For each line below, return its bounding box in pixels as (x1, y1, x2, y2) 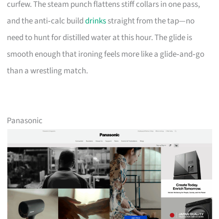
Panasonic (7, 114, 43, 127)
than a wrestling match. (7, 65, 88, 77)
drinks (85, 15, 107, 27)
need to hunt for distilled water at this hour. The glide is (7, 31, 193, 44)
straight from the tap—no (106, 15, 195, 27)
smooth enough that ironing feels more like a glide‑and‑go (7, 48, 205, 60)
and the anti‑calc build (7, 15, 86, 27)
